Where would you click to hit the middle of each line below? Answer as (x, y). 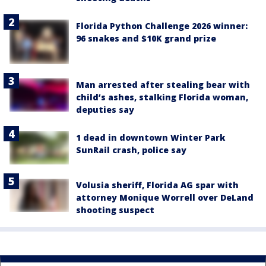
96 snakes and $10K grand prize (146, 38)
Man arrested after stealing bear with (163, 84)
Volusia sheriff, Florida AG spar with (157, 185)
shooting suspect (115, 210)
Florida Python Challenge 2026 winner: (162, 26)
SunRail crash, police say (131, 150)
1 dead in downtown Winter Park (151, 137)
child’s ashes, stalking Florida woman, (162, 97)
